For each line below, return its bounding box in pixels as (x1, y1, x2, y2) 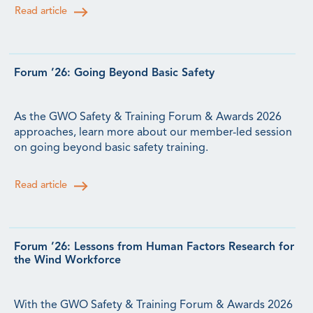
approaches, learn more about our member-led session (14, 127, 292, 139)
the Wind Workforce (14, 255, 121, 267)
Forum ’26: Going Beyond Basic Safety (14, 68, 214, 80)
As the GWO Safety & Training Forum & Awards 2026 (14, 112, 282, 124)
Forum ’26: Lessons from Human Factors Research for (14, 242, 294, 254)
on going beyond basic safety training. (14, 143, 208, 154)
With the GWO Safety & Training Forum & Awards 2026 (14, 299, 293, 311)
